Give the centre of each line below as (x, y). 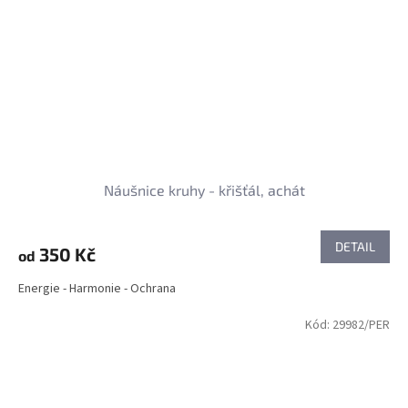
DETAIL (355, 246)
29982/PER (361, 325)
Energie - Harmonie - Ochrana (97, 288)
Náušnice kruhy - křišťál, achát (204, 189)
